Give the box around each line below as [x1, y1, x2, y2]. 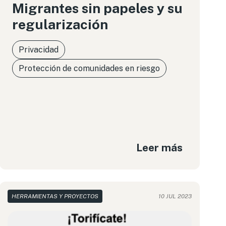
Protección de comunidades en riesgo [18, 64, 160, 73]
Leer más [136, 141, 183, 154]
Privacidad [18, 45, 59, 54]
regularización [12, 16, 108, 32]
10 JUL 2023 [158, 193, 192, 200]
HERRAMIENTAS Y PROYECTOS [11, 193, 98, 200]
